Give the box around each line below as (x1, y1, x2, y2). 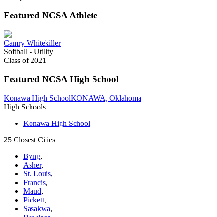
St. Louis (23, 169, 51, 178)
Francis (23, 178, 46, 186)
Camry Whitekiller (4, 39, 61, 47)
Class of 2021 (4, 56, 46, 65)
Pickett (23, 195, 44, 204)
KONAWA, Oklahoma (71, 93, 141, 102)
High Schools (4, 102, 46, 111)
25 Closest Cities (4, 135, 55, 144)
